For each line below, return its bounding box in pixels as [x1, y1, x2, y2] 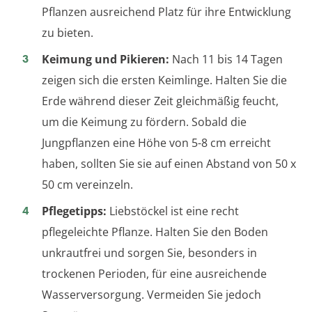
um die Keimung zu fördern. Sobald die [42, 114, 247, 130]
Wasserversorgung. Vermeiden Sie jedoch [42, 287, 261, 303]
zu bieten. [42, 25, 93, 41]
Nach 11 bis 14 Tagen [169, 52, 283, 68]
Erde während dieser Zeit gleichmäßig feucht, [42, 93, 279, 109]
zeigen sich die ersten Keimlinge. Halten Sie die [42, 72, 287, 88]
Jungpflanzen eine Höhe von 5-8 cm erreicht [42, 135, 271, 151]
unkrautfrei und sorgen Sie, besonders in [42, 245, 257, 261]
